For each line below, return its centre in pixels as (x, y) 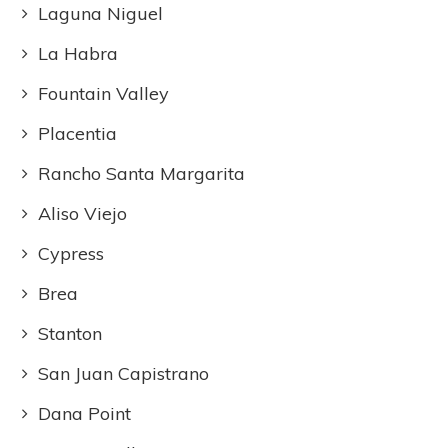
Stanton (70, 333)
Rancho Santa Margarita (142, 173)
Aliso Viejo (83, 213)
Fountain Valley (104, 93)
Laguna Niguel (101, 13)
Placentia (78, 133)
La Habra (78, 53)
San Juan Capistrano (124, 373)
